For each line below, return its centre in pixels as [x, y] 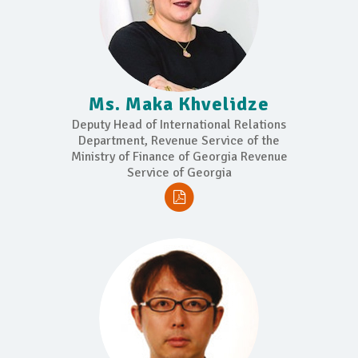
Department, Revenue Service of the [179, 140]
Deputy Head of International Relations [179, 124]
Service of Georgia [179, 172]
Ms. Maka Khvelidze [179, 103]
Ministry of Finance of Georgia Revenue [179, 156]
